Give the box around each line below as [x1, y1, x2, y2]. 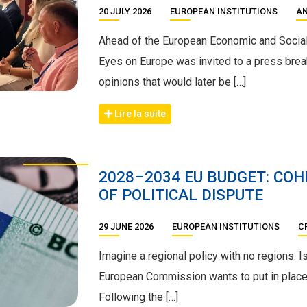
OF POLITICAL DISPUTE [99, 185, 263, 204]
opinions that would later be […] [99, 75, 246, 88]
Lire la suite [112, 108, 166, 119]
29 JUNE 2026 [99, 221, 156, 232]
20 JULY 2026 [99, 5, 153, 16]
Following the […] [99, 291, 178, 304]
